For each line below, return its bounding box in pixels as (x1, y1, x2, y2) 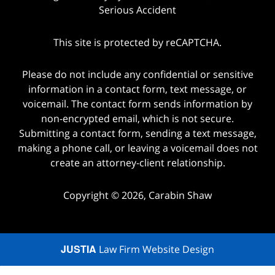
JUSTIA (61, 242, 96, 257)
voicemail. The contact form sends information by (23, 97, 252, 111)
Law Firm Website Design (96, 242, 214, 257)
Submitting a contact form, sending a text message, (18, 126, 257, 141)
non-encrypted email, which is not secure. (41, 112, 234, 126)
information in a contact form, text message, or (28, 82, 247, 96)
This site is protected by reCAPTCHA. (53, 35, 222, 49)
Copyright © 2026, (63, 188, 149, 203)
